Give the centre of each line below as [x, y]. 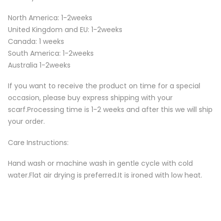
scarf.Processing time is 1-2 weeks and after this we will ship [110, 110]
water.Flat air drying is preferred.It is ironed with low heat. [105, 175]
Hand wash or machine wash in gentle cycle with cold [100, 163]
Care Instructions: [38, 142]
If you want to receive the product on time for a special [104, 86]
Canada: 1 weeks [36, 42]
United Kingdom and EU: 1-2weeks [65, 30]
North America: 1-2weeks [50, 18]
